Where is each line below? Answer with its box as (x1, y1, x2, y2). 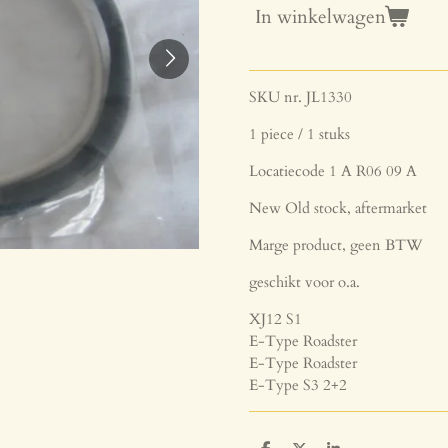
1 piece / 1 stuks (249, 124, 350, 145)
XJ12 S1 (249, 309, 302, 330)
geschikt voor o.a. (249, 272, 360, 293)
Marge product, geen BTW (249, 235, 423, 256)
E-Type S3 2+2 (249, 375, 347, 396)
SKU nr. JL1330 (249, 87, 352, 108)
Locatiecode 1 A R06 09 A (249, 161, 417, 182)
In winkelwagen (255, 3, 386, 30)
